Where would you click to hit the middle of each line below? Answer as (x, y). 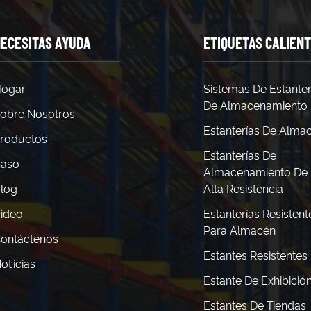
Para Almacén (240, 230)
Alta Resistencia (244, 189)
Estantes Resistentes (256, 255)
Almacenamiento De (256, 172)
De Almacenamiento (256, 106)
